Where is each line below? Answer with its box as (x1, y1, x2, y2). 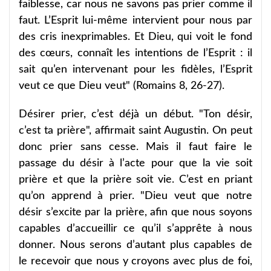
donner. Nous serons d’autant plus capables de (19, 239, 252, 250)
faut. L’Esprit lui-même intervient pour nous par (19, 15, 252, 26)
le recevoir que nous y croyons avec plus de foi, (19, 255, 252, 267)
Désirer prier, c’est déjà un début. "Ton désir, (19, 108, 252, 120)
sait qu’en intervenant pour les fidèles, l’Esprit (19, 64, 252, 75)
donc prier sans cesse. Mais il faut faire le (19, 141, 252, 152)
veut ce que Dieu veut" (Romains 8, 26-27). (19, 80, 224, 91)
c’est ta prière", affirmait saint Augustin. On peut (19, 125, 252, 136)
